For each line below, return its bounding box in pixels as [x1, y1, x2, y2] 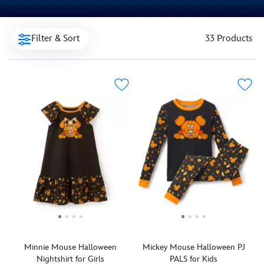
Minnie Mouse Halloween [24, 242, 117, 253]
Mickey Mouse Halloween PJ [142, 242, 245, 253]
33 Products [205, 33, 252, 45]
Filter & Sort [31, 33, 80, 45]
